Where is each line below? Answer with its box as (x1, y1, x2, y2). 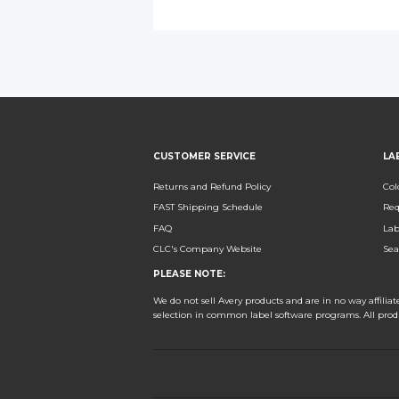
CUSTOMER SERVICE (153, 151, 256, 163)
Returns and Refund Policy (153, 181, 271, 193)
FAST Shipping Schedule (153, 201, 263, 214)
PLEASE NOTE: (153, 267, 225, 280)
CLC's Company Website (153, 242, 262, 255)
